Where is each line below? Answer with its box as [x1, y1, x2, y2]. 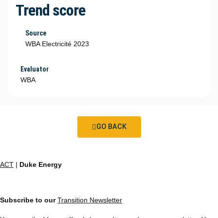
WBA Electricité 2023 [25, 40, 89, 48]
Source [25, 29, 46, 37]
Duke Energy [19, 161, 62, 169]
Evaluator [20, 65, 49, 73]
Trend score [16, 1, 85, 20]
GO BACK [96, 123, 127, 131]
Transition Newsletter [57, 196, 122, 204]
